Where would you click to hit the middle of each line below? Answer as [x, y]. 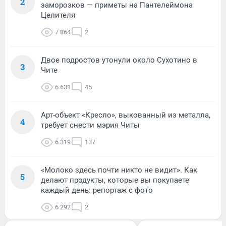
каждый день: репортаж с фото [97, 190]
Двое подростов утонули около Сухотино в [119, 60]
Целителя [58, 15]
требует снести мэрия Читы [90, 125]
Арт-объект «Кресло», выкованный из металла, [126, 115]
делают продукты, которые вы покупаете [115, 180]
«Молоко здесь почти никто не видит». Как [119, 170]
